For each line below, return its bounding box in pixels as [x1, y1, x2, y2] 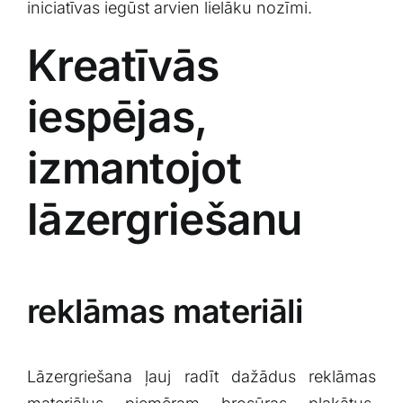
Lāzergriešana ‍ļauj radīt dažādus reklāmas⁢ [26, 366, 377, 386]
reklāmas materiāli [26, 291, 303, 331]
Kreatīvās [26, 39, 219, 93]
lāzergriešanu [26, 193, 302, 246]
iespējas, [26, 90, 208, 144]
